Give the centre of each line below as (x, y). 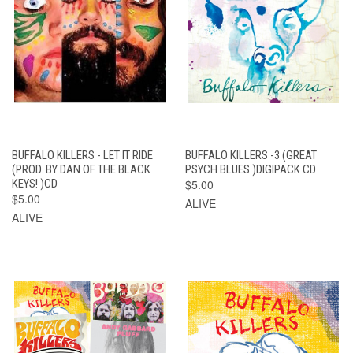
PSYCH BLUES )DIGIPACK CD (250, 169)
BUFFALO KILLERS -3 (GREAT (251, 155)
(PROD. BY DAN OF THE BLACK (81, 169)
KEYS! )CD (35, 183)
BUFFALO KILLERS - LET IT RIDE (82, 155)
